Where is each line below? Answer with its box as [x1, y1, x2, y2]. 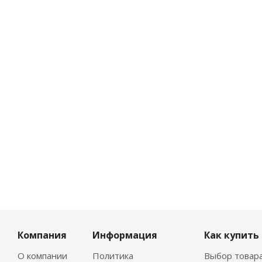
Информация [92, 229, 157, 242]
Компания [18, 229, 67, 242]
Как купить [204, 229, 260, 242]
